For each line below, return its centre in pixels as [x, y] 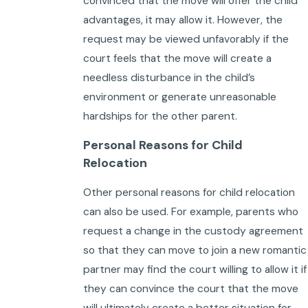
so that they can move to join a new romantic [195, 250]
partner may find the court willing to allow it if [195, 269]
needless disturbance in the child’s [169, 77]
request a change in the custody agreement [193, 231]
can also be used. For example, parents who [190, 211]
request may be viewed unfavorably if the [186, 39]
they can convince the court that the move [190, 288]
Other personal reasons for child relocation [189, 192]
